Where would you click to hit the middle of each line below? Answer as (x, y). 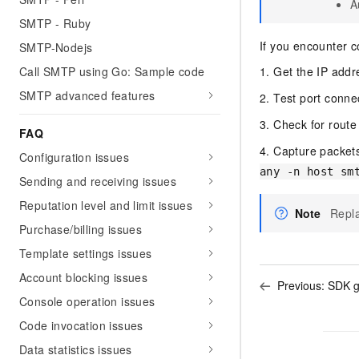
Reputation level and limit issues (106, 205)
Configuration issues (74, 157)
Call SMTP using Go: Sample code (112, 71)
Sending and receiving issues (98, 181)
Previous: (303, 285)
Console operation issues (87, 301)
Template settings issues (86, 253)
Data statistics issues (76, 349)
